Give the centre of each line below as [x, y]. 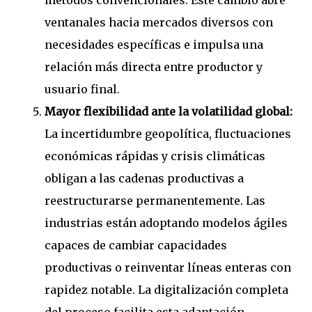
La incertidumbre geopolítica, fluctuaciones [168, 134]
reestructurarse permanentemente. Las [155, 201]
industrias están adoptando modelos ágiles [166, 223]
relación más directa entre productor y [154, 67]
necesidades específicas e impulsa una [154, 45]
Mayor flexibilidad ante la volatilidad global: [169, 112]
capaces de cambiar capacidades [136, 245]
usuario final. [82, 89]
